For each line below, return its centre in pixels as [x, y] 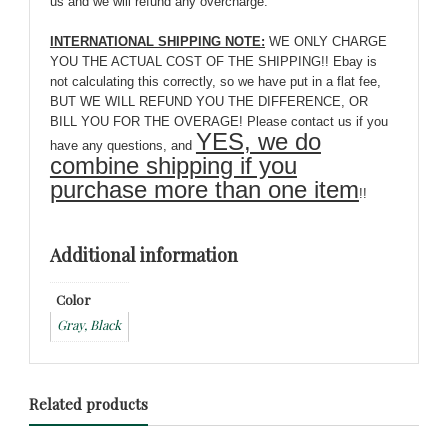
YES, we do [258, 142]
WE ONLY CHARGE [325, 42]
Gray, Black [89, 325]
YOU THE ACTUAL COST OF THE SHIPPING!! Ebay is [213, 62]
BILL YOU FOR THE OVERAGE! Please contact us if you [218, 122]
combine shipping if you [173, 166]
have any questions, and [122, 146]
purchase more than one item [204, 190]
